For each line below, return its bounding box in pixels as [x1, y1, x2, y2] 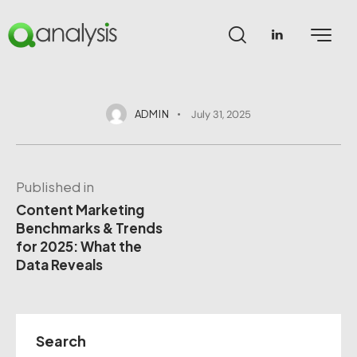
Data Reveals [16, 256, 103, 274]
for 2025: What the [16, 237, 142, 256]
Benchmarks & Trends [16, 219, 163, 237]
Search [36, 331, 86, 351]
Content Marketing [16, 201, 144, 219]
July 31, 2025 [191, 107, 252, 121]
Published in [16, 178, 95, 196]
